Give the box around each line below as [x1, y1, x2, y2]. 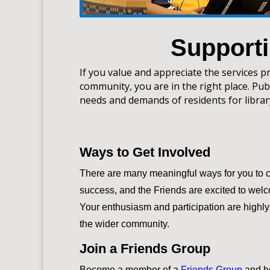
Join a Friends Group [80, 240, 210, 256]
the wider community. [80, 218, 169, 229]
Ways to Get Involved [80, 144, 210, 160]
